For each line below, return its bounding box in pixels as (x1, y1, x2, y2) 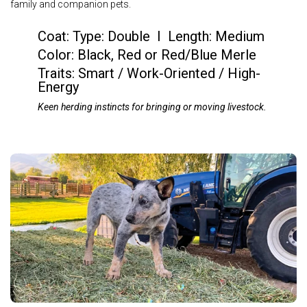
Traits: (38, 65, 78, 82)
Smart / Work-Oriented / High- (78, 65, 260, 82)
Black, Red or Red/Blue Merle (77, 47, 256, 63)
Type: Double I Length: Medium (73, 28, 265, 45)
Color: (38, 47, 77, 63)
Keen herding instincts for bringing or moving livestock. (38, 101, 267, 112)
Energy (38, 79, 79, 95)
